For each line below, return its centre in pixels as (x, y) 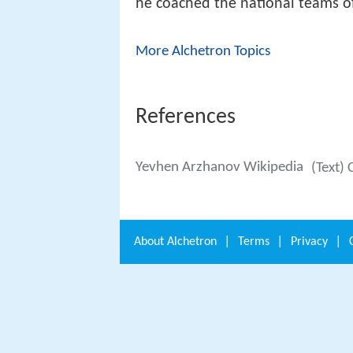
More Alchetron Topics (203, 52)
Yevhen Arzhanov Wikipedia (219, 168)
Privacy (309, 242)
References (186, 117)
